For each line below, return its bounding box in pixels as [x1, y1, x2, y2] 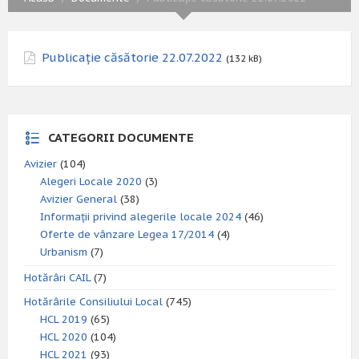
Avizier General [40, 192, 117, 206]
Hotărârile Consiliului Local [24, 295, 163, 309]
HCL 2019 [40, 313, 87, 326]
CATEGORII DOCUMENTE [48, 130, 194, 145]
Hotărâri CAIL [24, 271, 91, 284]
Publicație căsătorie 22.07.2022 [42, 50, 223, 65]
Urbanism [40, 245, 87, 259]
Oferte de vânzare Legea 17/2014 [40, 228, 214, 241]
